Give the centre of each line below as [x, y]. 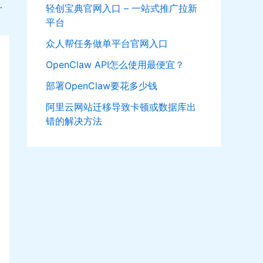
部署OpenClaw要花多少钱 [102, 86]
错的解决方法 [74, 121]
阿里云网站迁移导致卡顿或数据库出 [121, 107]
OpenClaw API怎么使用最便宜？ [115, 65]
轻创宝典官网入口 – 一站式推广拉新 [122, 9]
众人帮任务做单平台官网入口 [107, 44]
